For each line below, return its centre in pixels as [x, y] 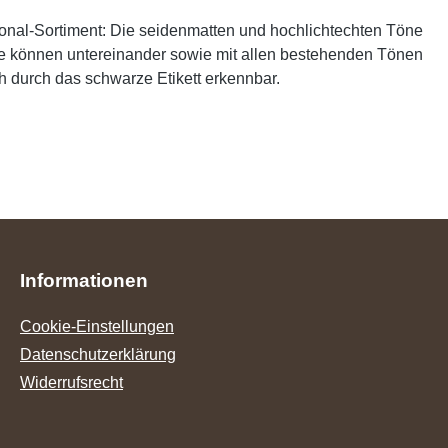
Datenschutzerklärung [98, 354]
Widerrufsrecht [71, 382]
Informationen [84, 280]
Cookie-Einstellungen [97, 326]
